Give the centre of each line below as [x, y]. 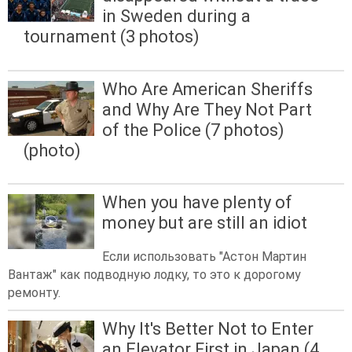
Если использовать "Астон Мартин [204, 256]
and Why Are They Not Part [207, 109]
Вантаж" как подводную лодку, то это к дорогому [154, 274]
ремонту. [34, 292]
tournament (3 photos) [112, 37]
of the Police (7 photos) [193, 130]
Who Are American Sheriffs [207, 89]
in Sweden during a [176, 16]
